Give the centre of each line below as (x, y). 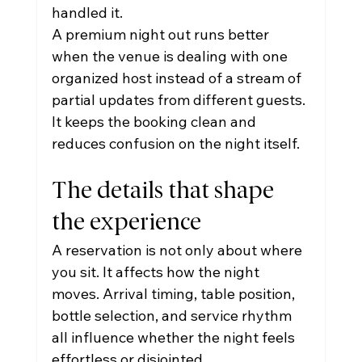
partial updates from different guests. (180, 100)
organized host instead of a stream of (178, 78)
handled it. (87, 13)
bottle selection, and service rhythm (173, 316)
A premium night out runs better (162, 34)
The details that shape (165, 192)
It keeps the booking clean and (155, 122)
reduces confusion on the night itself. (175, 143)
